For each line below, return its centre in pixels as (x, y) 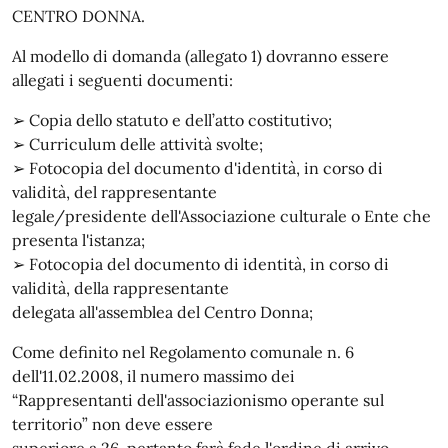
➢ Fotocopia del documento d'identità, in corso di (197, 168)
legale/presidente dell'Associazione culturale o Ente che (221, 216)
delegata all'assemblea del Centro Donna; (162, 312)
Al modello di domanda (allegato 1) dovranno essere (200, 56)
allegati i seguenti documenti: (122, 80)
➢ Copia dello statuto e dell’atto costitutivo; (172, 120)
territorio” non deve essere (112, 424)
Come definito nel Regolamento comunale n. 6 (183, 352)
